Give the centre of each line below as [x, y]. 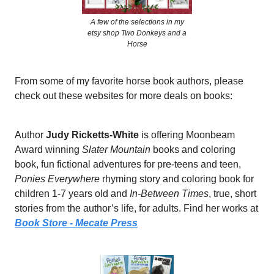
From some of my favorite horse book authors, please [129, 81]
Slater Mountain [116, 149]
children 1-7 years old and [72, 193]
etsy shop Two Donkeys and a [137, 33]
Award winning [48, 149]
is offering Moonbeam [188, 135]
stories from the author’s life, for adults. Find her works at [136, 208]
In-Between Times [169, 193]
